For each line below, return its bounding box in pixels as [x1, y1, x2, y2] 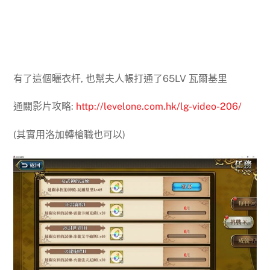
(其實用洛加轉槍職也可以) [13, 129, 126, 141]
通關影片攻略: [13, 101, 77, 113]
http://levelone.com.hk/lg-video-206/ [76, 101, 242, 113]
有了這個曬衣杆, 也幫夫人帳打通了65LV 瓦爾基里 [13, 72, 228, 84]
